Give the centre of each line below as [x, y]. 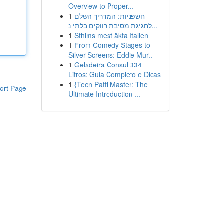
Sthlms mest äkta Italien [111, 35]
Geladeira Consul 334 [108, 65]
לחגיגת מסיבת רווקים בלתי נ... [154, 25]
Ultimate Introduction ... [104, 94]
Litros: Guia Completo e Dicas [114, 74]
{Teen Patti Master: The [111, 84]
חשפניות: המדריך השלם [109, 16]
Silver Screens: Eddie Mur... [111, 55]
